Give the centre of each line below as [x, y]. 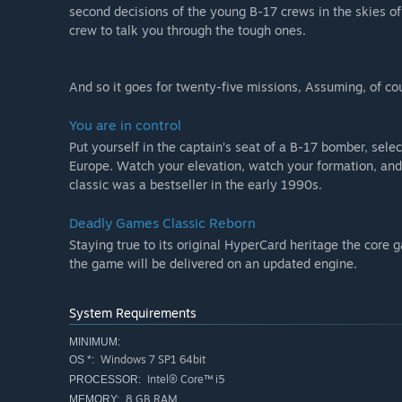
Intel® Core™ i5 [185, 380]
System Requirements [133, 313]
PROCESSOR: [105, 380]
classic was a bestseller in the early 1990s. [196, 185]
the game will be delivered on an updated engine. [213, 264]
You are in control [125, 126]
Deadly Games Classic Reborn [162, 223]
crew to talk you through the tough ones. [188, 31]
